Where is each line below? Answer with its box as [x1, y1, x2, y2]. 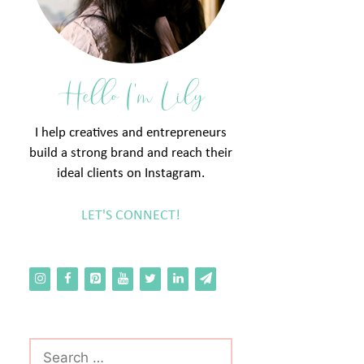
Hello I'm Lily [57, 77, 205, 115]
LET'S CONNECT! [81, 207, 180, 223]
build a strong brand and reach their [29, 146, 232, 160]
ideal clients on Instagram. [57, 167, 205, 180]
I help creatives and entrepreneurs [35, 126, 227, 140]
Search [28, 340, 66, 354]
